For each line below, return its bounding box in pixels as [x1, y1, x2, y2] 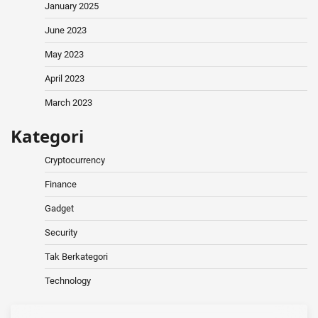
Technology [45, 275, 91, 287]
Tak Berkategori [45, 251, 108, 263]
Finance [45, 179, 77, 190]
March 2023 [45, 97, 92, 109]
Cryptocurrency [45, 155, 105, 166]
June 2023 [45, 25, 87, 36]
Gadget [45, 203, 74, 214]
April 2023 [45, 73, 84, 84]
